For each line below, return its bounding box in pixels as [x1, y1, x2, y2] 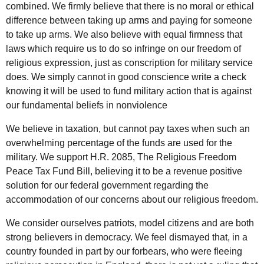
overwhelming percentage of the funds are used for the [6, 138, 232, 148]
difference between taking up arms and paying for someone [6, 15, 252, 26]
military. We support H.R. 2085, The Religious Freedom [6, 152, 236, 163]
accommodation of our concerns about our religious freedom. [6, 194, 258, 205]
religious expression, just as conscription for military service [6, 58, 253, 68]
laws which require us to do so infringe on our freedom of [6, 44, 241, 54]
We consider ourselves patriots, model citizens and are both [6, 218, 254, 229]
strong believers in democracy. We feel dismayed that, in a [6, 232, 247, 243]
